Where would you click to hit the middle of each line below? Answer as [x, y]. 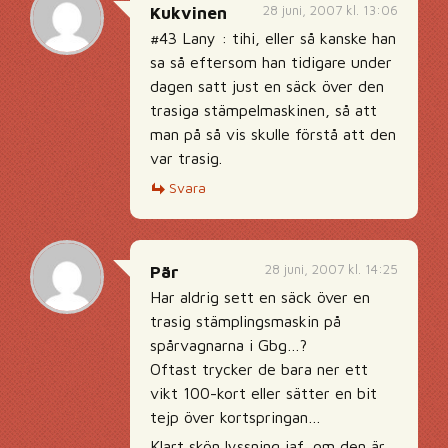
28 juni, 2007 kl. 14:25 [331, 269]
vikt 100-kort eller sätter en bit [263, 393]
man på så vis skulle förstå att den [273, 134]
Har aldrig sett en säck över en [260, 297]
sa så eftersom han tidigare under [271, 62]
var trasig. [186, 158]
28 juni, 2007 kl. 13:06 [330, 10]
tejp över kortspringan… [235, 417]
